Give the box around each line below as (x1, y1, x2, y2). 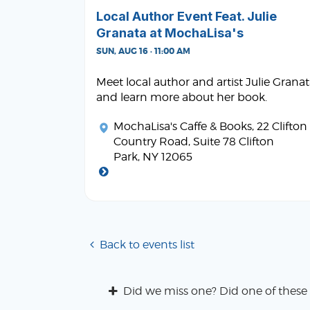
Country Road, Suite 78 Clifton (113, 134, 274, 148)
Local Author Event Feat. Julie (96, 8, 277, 24)
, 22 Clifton (252, 119, 307, 133)
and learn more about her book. (96, 90, 267, 104)
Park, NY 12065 (113, 149, 192, 163)
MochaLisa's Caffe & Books (113, 119, 252, 133)
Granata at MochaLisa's (96, 25, 244, 40)
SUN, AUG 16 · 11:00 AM (96, 45, 190, 57)
